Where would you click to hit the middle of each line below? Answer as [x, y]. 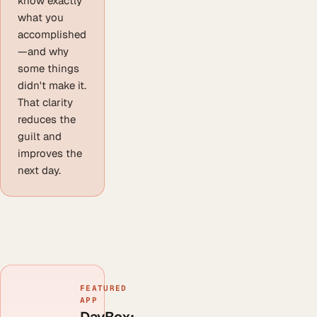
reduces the [47, 120]
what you [41, 18]
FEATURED [104, 288]
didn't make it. [52, 86]
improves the [50, 154]
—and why [43, 52]
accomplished [52, 35]
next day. [39, 171]
